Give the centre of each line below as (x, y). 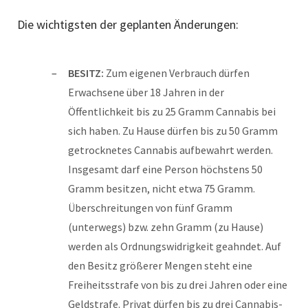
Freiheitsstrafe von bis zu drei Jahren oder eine (178, 284)
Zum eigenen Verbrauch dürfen (178, 73)
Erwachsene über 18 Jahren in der (146, 92)
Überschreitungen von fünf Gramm (150, 207)
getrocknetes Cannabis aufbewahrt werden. (170, 150)
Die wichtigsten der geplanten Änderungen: (128, 24)
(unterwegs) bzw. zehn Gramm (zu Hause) (166, 227)
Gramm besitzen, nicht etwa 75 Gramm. (162, 188)
